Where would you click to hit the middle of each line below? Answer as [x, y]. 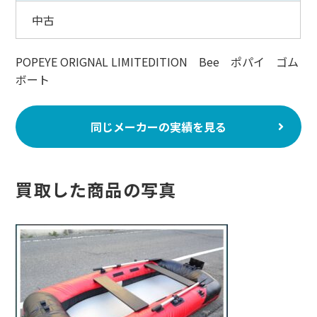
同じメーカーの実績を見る [158, 127]
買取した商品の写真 [96, 190]
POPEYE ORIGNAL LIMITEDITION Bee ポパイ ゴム [157, 62]
